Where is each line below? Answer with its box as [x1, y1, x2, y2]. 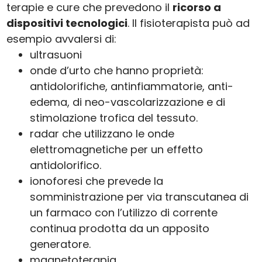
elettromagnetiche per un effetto [30, 142, 204, 157]
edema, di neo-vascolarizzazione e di [30, 95, 226, 110]
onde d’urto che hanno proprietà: [30, 63, 204, 78]
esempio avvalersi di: [6, 32, 117, 47]
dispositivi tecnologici [6, 16, 128, 31]
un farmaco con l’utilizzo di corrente [30, 205, 218, 220]
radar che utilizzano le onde [30, 126, 175, 142]
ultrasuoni [30, 47, 82, 63]
